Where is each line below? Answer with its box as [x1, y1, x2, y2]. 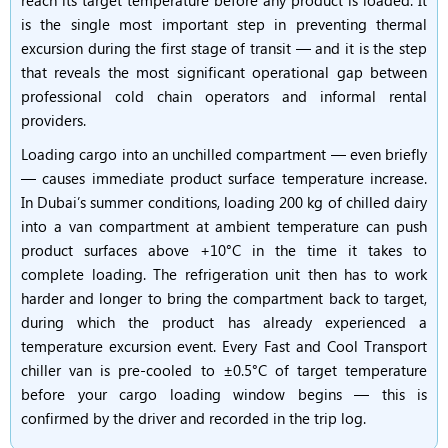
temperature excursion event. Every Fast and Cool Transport [21, 336, 427, 356]
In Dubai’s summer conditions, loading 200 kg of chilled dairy [21, 192, 427, 212]
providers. [21, 110, 86, 130]
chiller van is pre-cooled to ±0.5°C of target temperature [21, 360, 427, 380]
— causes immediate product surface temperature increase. [21, 168, 427, 188]
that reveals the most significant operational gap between [21, 62, 427, 82]
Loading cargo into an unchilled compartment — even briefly [21, 144, 427, 164]
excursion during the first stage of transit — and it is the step [21, 38, 427, 58]
